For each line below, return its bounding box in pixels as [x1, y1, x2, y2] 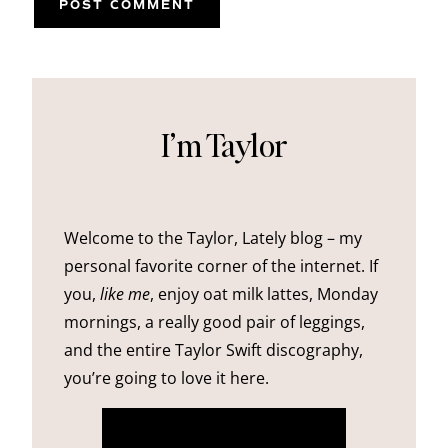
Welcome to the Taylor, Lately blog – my [64, 227, 362, 250]
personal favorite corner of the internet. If [64, 255, 378, 278]
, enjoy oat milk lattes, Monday [150, 283, 378, 306]
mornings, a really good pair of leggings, [64, 311, 365, 334]
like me [100, 283, 150, 306]
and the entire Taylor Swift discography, [64, 339, 363, 362]
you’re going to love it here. [64, 367, 269, 390]
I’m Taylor [160, 124, 288, 166]
